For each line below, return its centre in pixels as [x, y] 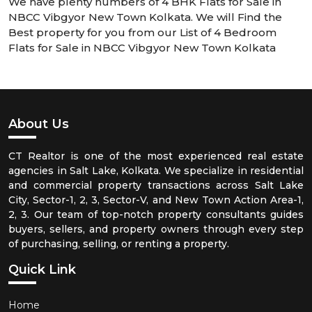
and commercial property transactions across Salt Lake [156, 186]
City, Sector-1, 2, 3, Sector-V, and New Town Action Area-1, [156, 200]
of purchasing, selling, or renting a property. [119, 244]
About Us [39, 124]
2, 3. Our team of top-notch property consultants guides [156, 215]
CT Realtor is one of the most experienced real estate [156, 156]
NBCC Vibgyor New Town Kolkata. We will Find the [145, 17]
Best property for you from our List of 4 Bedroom [142, 33]
